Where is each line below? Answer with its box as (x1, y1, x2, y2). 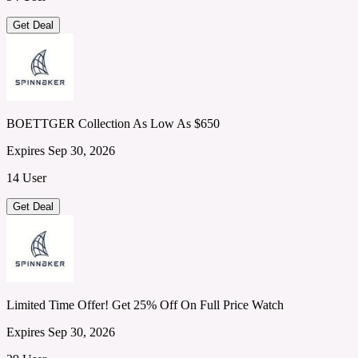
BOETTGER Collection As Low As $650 (6, 116, 220, 130)
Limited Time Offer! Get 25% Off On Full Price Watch (6, 297, 284, 312)
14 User (6, 170, 46, 185)
